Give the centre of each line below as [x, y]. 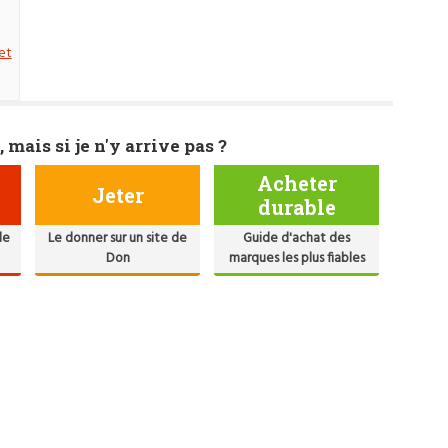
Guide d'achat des [297, 238]
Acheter [296, 182]
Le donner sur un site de [118, 238]
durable [296, 206]
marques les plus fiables [296, 258]
